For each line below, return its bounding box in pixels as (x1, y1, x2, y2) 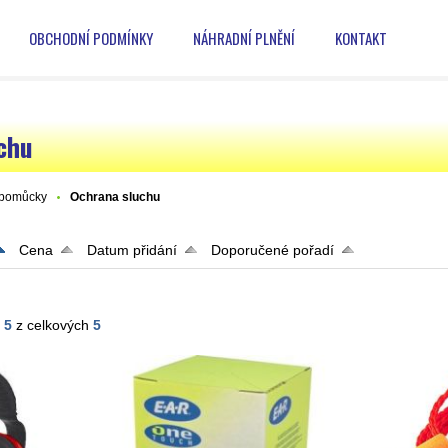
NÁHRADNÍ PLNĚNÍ (193, 27, 295, 49)
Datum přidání (87, 242, 178, 258)
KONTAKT (335, 27, 387, 49)
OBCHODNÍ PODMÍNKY (29, 27, 153, 49)
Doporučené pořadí (211, 242, 335, 258)
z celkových (12, 317, 94, 333)
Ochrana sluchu (70, 190, 161, 204)
